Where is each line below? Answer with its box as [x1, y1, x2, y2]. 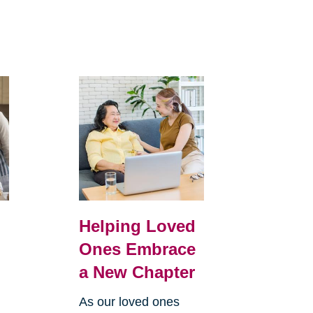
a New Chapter [78, 263, 195, 282]
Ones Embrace [78, 240, 196, 259]
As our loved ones [78, 295, 180, 310]
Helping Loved [78, 217, 196, 236]
